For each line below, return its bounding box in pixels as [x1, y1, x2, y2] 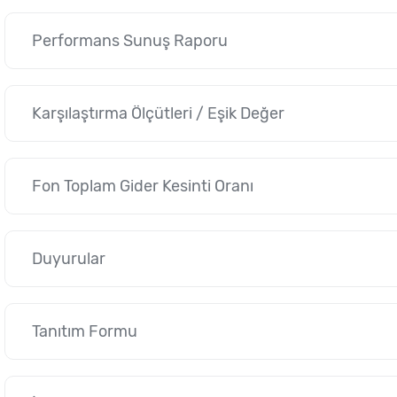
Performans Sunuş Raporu [32, 31, 228, 51]
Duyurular [32, 249, 105, 269]
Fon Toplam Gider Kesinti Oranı [32, 176, 253, 196]
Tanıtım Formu [32, 322, 137, 341]
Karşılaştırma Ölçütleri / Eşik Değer [32, 104, 284, 123]
